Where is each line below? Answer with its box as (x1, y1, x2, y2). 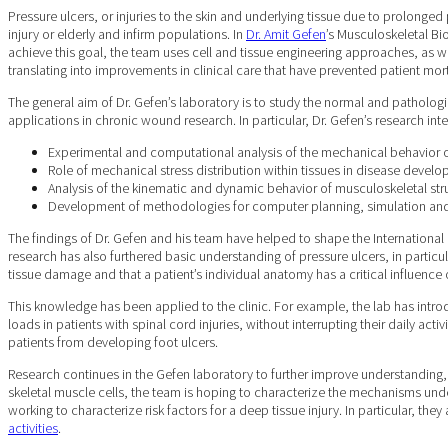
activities (8, 418, 58, 437)
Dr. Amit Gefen (246, 24, 326, 43)
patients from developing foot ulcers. (8, 332, 218, 351)
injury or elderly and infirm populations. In (8, 24, 246, 43)
